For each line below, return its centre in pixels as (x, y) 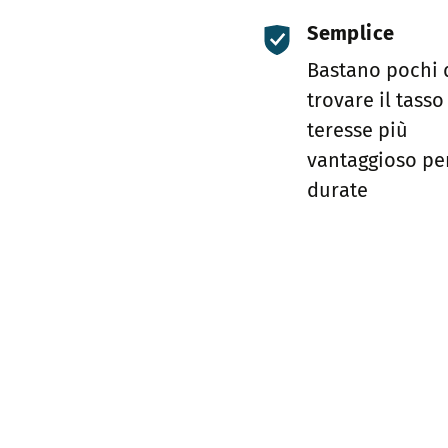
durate (338, 190)
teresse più (358, 130)
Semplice (351, 32)
